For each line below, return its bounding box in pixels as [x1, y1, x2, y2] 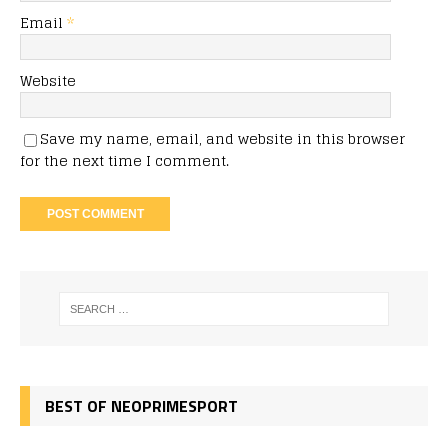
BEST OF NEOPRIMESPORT [45, 393, 238, 418]
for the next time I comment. [20, 148, 229, 174]
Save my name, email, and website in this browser [40, 126, 405, 152]
